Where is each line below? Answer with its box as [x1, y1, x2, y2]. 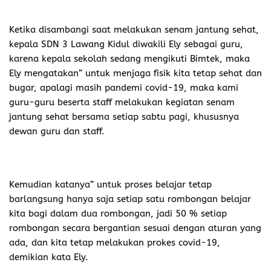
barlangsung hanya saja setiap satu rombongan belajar [9, 193, 251, 204]
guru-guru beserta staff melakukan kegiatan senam [9, 96, 235, 108]
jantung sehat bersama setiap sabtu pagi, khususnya [9, 111, 239, 122]
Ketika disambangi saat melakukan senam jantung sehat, [9, 24, 259, 35]
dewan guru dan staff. [9, 125, 105, 137]
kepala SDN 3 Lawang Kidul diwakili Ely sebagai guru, [9, 38, 243, 50]
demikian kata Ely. [9, 251, 88, 263]
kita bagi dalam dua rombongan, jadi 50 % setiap [9, 207, 227, 219]
